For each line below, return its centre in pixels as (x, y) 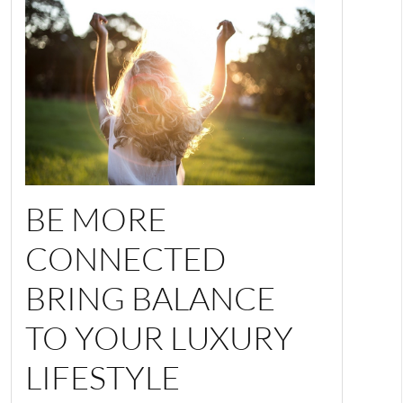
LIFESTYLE (106, 377)
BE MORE (96, 219)
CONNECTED (126, 259)
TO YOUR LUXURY (160, 338)
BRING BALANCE (151, 298)
